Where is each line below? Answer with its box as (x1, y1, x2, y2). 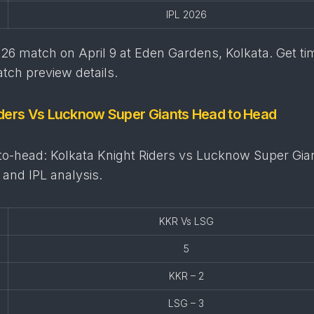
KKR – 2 (168, 270, 204, 282)
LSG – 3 (168, 297, 204, 309)
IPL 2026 (165, 8, 207, 20)
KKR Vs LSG (158, 215, 214, 227)
